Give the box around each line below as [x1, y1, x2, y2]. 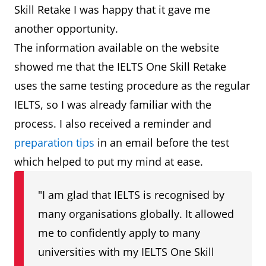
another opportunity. [14, 21, 118, 36]
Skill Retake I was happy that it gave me [14, 2, 210, 17]
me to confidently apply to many [38, 226, 200, 240]
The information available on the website [14, 40, 219, 55]
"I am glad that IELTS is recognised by [38, 188, 224, 202]
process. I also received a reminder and [14, 116, 211, 131]
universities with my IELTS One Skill [38, 245, 214, 259]
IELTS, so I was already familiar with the [14, 97, 211, 112]
